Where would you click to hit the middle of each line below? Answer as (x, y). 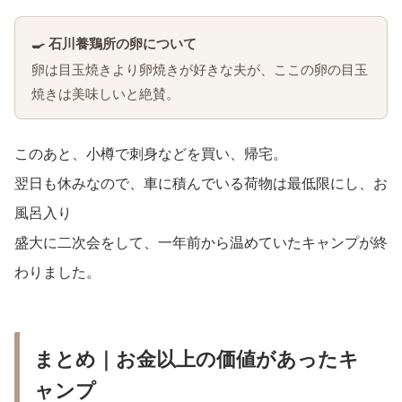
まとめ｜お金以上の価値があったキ (197, 360)
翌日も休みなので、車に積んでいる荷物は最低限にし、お (201, 183)
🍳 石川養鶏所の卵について (114, 43)
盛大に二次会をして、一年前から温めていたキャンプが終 (201, 242)
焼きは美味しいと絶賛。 (105, 93)
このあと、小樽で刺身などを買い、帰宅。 (151, 153)
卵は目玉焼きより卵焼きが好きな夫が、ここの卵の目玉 (200, 69)
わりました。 (57, 272)
